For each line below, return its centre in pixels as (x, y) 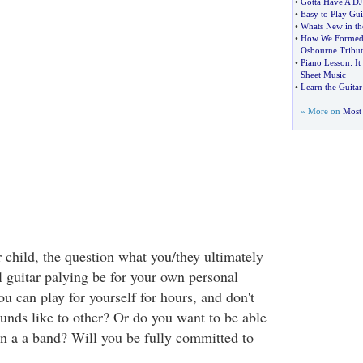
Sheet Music (323, 75)
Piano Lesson (325, 62)
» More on (321, 111)
